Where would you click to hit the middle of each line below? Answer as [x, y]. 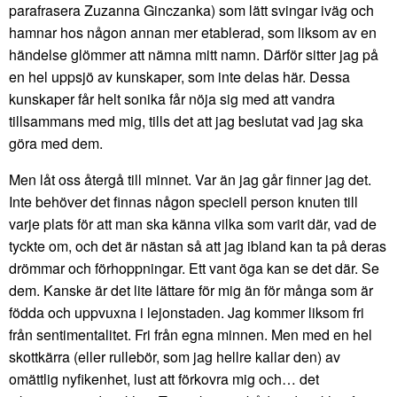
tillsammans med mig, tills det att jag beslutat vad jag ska [186, 121]
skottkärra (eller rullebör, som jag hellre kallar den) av [175, 356]
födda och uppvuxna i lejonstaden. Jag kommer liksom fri [187, 312]
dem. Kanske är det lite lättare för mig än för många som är [191, 290]
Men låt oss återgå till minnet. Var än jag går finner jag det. [190, 179]
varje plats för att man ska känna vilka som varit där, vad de [193, 223]
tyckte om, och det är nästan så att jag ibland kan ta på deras [198, 245]
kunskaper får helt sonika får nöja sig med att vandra [172, 98]
